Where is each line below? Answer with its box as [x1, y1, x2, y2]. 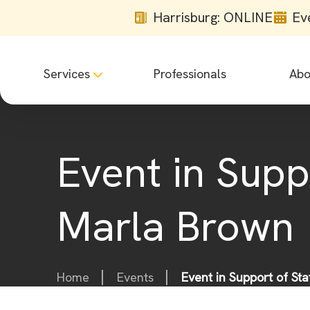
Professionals [153, 66, 226, 82]
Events [117, 269, 154, 285]
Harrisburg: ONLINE [153, 8, 273, 26]
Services [44, 66, 90, 82]
